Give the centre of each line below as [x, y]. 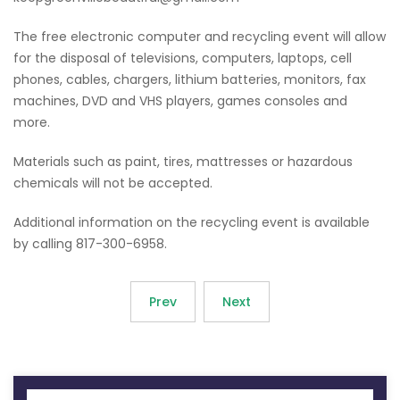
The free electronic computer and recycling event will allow [200, 37]
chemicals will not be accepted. [113, 183]
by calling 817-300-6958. [90, 244]
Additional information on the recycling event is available [192, 223]
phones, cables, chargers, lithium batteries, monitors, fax [190, 80]
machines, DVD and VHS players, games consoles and [180, 101]
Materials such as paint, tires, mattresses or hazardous [183, 162]
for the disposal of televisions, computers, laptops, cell [183, 58]
